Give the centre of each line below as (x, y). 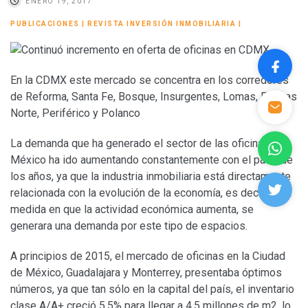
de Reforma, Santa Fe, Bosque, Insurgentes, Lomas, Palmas (154, 96)
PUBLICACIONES (45, 23)
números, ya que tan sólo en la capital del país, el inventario (152, 289)
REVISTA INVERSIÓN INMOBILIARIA (162, 23)
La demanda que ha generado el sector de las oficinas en (147, 143)
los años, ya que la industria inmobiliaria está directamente (151, 176)
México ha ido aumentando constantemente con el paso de (152, 159)
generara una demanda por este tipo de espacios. (129, 225)
